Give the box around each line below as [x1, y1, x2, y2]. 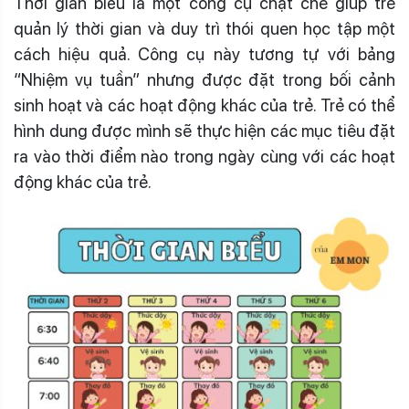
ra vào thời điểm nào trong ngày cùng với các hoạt [14, 146, 395, 168]
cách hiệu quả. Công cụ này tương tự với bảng [14, 44, 395, 66]
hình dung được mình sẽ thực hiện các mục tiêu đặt [14, 121, 395, 142]
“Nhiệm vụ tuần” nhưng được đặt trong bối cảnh [14, 69, 395, 91]
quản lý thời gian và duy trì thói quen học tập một [14, 18, 395, 40]
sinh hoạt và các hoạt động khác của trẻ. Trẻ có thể [14, 95, 395, 117]
